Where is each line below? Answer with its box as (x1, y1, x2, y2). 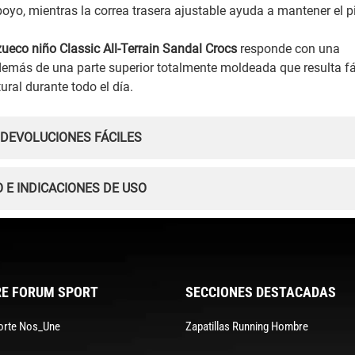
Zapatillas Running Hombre (185, 319, 308, 334)
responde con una (237, 41, 341, 57)
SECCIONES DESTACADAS (185, 283, 336, 300)
